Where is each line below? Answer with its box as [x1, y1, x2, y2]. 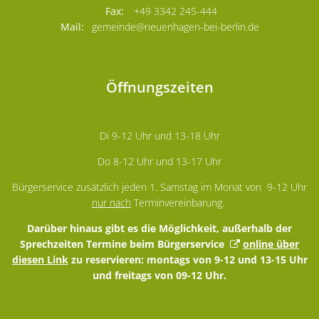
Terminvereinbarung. [131, 196, 227, 209]
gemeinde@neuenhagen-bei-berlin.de [92, 20, 259, 33]
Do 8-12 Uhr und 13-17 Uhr [98, 155, 221, 168]
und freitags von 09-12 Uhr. [93, 268, 226, 282]
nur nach [92, 196, 131, 209]
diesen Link [11, 253, 68, 266]
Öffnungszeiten [105, 78, 214, 97]
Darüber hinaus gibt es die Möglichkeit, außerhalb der [27, 221, 292, 235]
